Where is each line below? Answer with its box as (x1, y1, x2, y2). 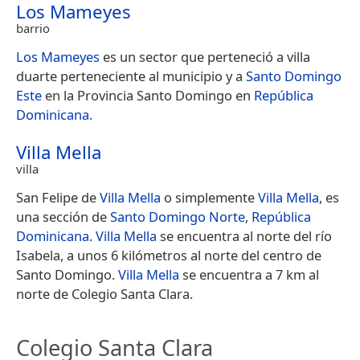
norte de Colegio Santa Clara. (16, 284, 193, 303)
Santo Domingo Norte (110, 207, 245, 226)
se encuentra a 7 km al (179, 264, 319, 284)
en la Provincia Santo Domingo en (42, 85, 254, 104)
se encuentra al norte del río (157, 226, 332, 245)
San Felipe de (16, 187, 100, 207)
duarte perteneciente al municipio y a (16, 66, 246, 85)
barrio (16, 19, 50, 36)
